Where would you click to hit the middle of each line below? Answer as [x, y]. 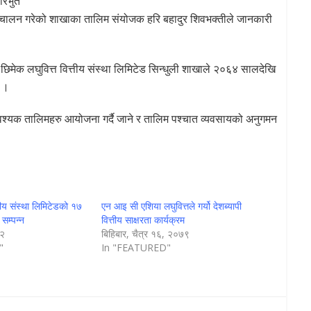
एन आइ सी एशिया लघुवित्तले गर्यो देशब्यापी [171, 206]
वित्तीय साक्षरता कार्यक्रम [143, 220]
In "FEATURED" [136, 248]
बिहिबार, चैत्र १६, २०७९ [145, 234]
